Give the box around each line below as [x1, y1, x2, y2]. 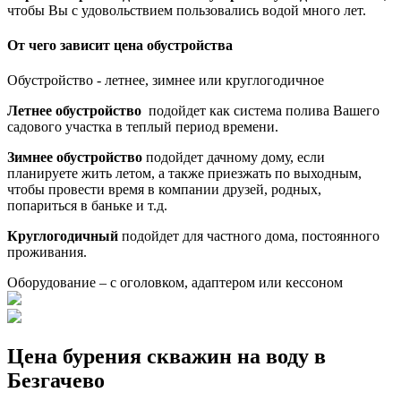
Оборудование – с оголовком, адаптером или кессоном [7, 275, 343, 291]
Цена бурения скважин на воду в [7, 344, 326, 368]
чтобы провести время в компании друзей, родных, [7, 182, 321, 198]
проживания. [7, 244, 87, 260]
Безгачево [7, 368, 105, 392]
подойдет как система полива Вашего [141, 103, 380, 119]
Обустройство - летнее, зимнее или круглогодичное [7, 73, 324, 89]
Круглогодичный [7, 228, 122, 244]
